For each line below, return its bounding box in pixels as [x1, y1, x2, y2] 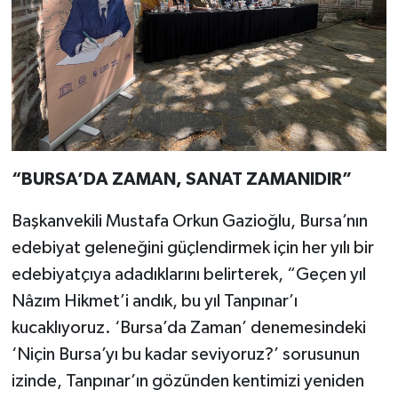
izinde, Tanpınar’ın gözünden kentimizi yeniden [11, 372, 364, 391]
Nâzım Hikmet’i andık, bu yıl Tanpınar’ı [11, 292, 298, 311]
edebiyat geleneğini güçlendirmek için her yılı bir [11, 239, 374, 258]
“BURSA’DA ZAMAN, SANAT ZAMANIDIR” [11, 171, 352, 189]
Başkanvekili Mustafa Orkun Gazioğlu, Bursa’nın [11, 212, 368, 231]
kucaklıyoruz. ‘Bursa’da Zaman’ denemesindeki [11, 319, 366, 338]
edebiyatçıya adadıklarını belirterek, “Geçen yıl [11, 266, 366, 284]
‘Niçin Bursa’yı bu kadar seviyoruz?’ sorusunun [11, 346, 360, 364]
